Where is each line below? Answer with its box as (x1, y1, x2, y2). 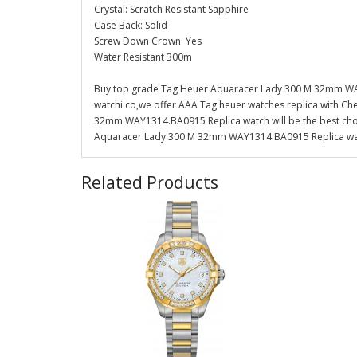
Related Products (81, 171, 218, 194)
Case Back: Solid (94, 18, 167, 32)
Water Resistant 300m (94, 50, 192, 64)
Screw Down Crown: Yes (94, 34, 202, 48)
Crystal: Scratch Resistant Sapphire (94, 2, 249, 16)
